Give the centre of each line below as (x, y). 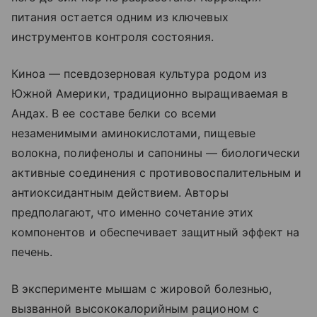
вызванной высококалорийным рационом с (135, 308)
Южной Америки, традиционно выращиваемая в (150, 93)
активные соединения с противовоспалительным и (157, 172)
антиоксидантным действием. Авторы (120, 192)
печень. (32, 252)
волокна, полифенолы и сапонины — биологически (156, 152)
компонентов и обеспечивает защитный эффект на (156, 232)
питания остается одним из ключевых (120, 17)
